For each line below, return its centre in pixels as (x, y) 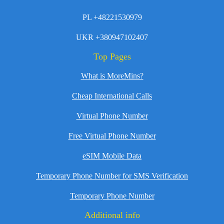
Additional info (112, 215)
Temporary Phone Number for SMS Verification (112, 176)
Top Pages (112, 56)
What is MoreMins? (112, 76)
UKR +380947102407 (112, 37)
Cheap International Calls (112, 96)
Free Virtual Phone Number (112, 136)
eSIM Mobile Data (112, 156)
